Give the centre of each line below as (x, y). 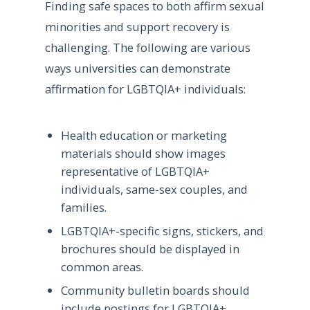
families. (83, 207)
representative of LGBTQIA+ (135, 171)
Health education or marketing (144, 135)
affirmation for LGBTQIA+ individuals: (145, 89)
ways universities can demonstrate (137, 69)
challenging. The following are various (147, 48)
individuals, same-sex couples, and (154, 189)
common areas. (102, 267)
